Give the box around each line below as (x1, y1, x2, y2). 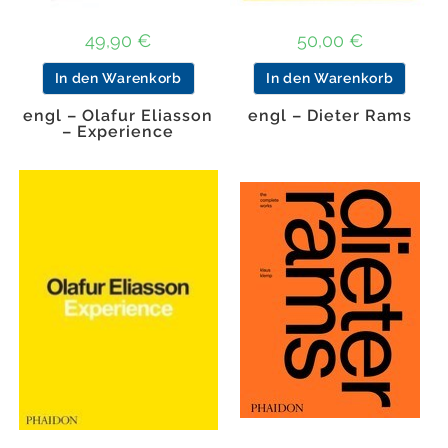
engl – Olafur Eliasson (23, 105, 214, 125)
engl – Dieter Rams (247, 105, 412, 125)
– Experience (62, 121, 175, 141)
